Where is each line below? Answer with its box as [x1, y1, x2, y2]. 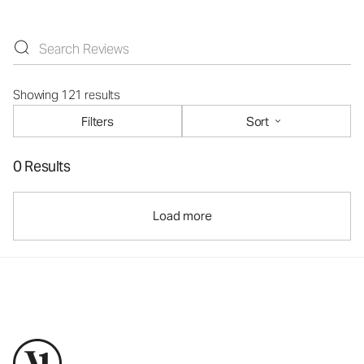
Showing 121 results [13, 87, 121, 102]
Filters [81, 113, 114, 129]
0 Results [13, 157, 71, 175]
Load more [152, 208, 212, 223]
